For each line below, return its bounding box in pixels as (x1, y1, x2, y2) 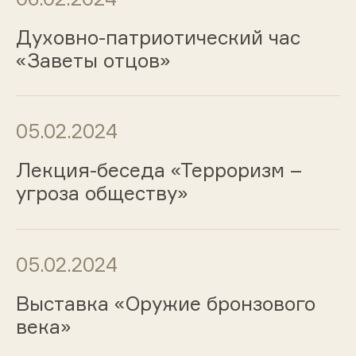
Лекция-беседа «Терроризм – (15, 158, 302, 183)
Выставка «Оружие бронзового (15, 291, 315, 315)
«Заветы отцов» (15, 48, 171, 72)
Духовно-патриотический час (15, 25, 300, 49)
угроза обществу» (15, 181, 188, 206)
